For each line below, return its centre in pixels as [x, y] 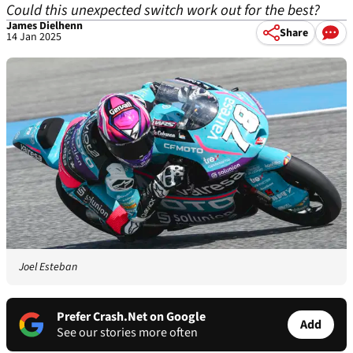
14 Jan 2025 [34, 37]
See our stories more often [127, 333]
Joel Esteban [48, 268]
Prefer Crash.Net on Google [131, 317]
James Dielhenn [45, 26]
